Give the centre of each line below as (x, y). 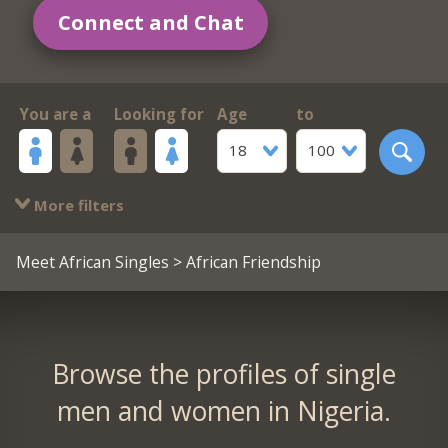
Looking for (158, 114)
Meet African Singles (92, 261)
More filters (76, 204)
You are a (54, 114)
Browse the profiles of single (223, 373)
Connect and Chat (150, 21)
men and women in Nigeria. (223, 410)
